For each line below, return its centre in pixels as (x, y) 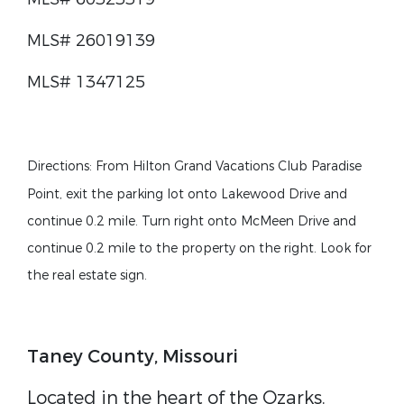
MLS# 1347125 (86, 82)
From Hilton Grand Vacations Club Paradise (229, 166)
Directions (58, 166)
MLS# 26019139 (91, 41)
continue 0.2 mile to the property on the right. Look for (199, 248)
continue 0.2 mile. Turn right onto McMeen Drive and (192, 221)
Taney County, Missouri (133, 357)
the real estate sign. (87, 275)
